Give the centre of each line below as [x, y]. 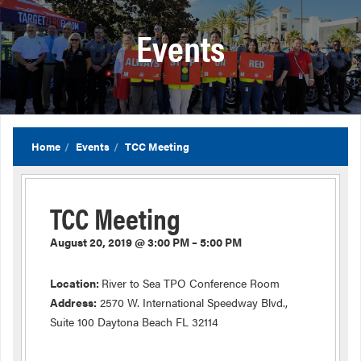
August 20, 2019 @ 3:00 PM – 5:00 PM [146, 242]
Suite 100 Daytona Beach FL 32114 [134, 322]
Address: [73, 302]
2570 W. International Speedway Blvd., [192, 302]
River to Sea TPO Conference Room [191, 283]
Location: [76, 283]
